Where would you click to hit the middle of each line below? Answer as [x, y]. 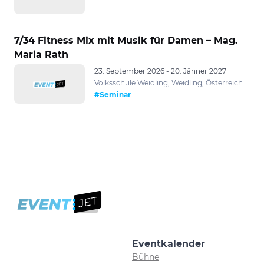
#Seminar [113, 94]
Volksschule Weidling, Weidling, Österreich [169, 82]
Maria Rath [41, 54]
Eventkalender [169, 243]
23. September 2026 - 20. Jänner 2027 [160, 71]
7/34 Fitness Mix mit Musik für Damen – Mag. [126, 40]
